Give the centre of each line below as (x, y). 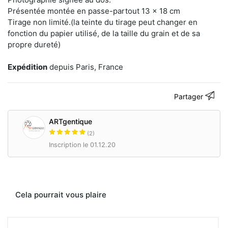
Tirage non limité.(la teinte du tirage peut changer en (103, 22)
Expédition (27, 67)
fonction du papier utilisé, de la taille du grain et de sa (104, 33)
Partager (190, 96)
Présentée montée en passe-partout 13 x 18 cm (94, 11)
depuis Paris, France (85, 67)
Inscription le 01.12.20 (82, 145)
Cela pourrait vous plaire (61, 194)
